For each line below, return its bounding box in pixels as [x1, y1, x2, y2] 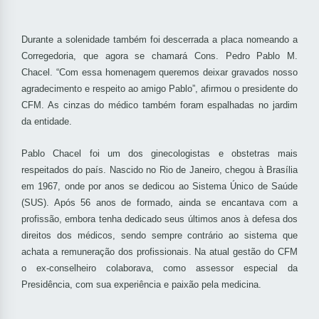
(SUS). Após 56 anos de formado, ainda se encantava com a [21, 197, 298, 209]
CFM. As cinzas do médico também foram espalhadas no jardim [21, 100, 298, 111]
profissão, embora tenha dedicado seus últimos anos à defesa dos [21, 214, 298, 225]
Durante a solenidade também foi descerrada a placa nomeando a [21, 34, 298, 46]
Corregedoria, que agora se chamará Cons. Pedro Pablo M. [21, 51, 298, 62]
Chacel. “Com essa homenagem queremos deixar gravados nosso [21, 67, 298, 78]
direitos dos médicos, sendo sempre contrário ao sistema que [21, 230, 298, 241]
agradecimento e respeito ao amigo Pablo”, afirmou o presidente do [21, 83, 298, 95]
